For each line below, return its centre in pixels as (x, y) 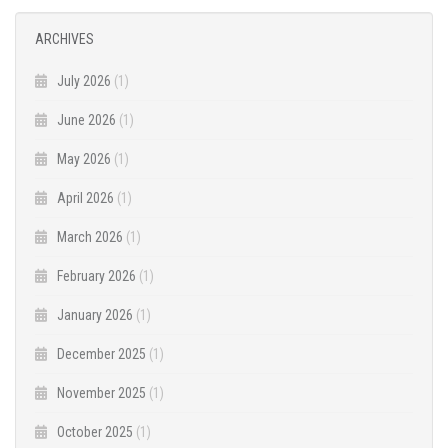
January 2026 (95, 314)
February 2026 (96, 275)
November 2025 (101, 392)
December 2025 (101, 353)
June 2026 (86, 119)
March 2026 (90, 236)
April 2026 (85, 197)
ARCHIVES (64, 38)
